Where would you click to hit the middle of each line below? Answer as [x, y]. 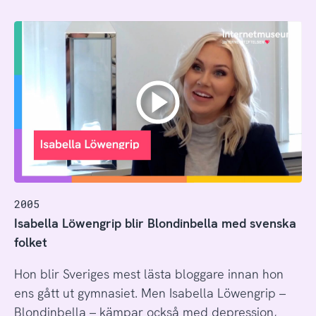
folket [30, 241]
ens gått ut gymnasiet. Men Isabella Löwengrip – [150, 291]
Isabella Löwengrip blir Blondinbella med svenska [155, 221]
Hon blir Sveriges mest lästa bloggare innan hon [148, 272]
